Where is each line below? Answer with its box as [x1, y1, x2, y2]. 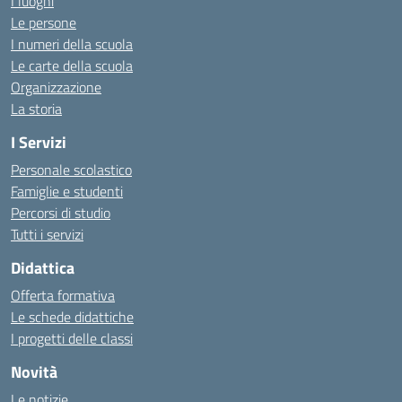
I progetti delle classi [11, 327, 133, 349]
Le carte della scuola [11, 54, 133, 76]
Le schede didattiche [11, 305, 134, 328]
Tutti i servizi [11, 223, 83, 245]
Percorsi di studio [11, 201, 110, 223]
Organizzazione [11, 75, 101, 98]
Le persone [11, 11, 76, 33]
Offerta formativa [11, 284, 115, 306]
